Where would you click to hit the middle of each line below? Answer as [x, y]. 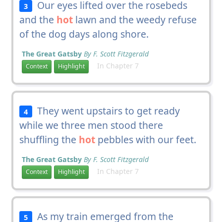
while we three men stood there [91, 125]
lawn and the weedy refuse [135, 19]
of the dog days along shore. [84, 34]
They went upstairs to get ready [106, 111]
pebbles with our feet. [145, 139]
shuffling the [49, 139]
